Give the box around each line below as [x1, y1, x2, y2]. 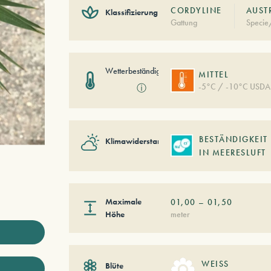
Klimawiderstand [105, 135, 166, 147]
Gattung [171, 16, 198, 28]
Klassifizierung [105, 7, 158, 18]
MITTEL [198, 69, 229, 80]
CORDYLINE [171, 4, 222, 16]
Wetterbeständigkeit [105, 65, 172, 76]
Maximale [105, 195, 142, 207]
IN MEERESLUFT [199, 146, 266, 158]
